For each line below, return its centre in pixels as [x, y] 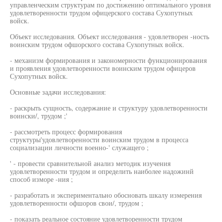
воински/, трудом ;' [39, 116]
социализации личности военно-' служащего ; [79, 147]
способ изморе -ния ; [41, 179]
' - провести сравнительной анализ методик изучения [90, 163]
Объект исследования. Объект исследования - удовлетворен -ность [110, 36]
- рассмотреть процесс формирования [66, 132]
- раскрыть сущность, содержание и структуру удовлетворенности [109, 108]
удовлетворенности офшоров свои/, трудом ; [77, 203]
